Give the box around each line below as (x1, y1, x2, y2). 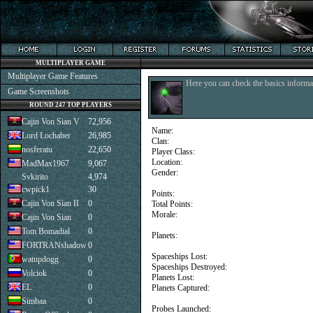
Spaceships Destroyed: (152, 262, 227, 272)
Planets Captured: (152, 283, 210, 293)
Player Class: (152, 147, 195, 156)
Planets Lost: (152, 272, 194, 282)
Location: (152, 157, 182, 167)
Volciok (22, 268, 47, 278)
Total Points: (152, 199, 193, 209)
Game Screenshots (8, 87, 69, 96)
